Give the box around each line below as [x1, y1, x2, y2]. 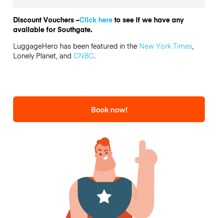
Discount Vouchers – [13, 14, 79, 24]
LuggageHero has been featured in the [13, 41, 139, 51]
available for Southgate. [13, 24, 92, 34]
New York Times [139, 41, 192, 51]
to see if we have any [112, 14, 184, 24]
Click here [79, 14, 112, 24]
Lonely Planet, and [13, 51, 73, 61]
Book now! [91, 104, 127, 114]
